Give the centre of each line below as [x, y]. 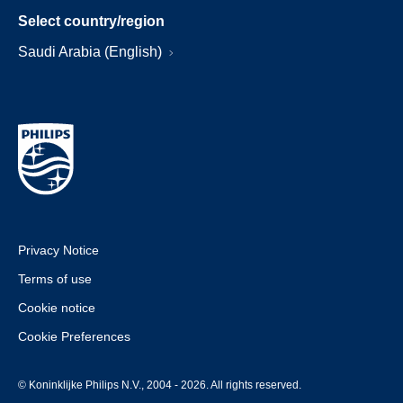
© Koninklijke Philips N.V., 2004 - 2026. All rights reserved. [160, 385]
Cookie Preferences [74, 337]
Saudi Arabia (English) [92, 52]
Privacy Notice [58, 251]
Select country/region [91, 22]
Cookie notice [57, 308]
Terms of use [55, 279]
